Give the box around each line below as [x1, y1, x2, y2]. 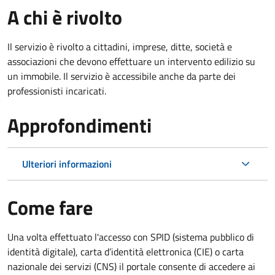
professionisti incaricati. [7, 83, 106, 98]
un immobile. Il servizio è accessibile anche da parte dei [7, 68, 236, 83]
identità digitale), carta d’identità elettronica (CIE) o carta [7, 244, 244, 259]
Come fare [7, 192, 93, 222]
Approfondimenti [7, 110, 152, 140]
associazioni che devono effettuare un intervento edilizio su [7, 53, 255, 69]
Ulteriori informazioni [22, 156, 112, 171]
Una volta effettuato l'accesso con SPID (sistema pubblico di [7, 229, 254, 244]
